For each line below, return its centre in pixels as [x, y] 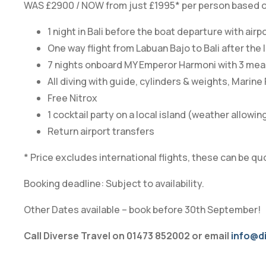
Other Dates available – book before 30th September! [142, 209]
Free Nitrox [72, 98]
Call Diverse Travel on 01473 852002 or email [127, 235]
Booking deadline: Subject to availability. [114, 183]
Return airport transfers [101, 131]
